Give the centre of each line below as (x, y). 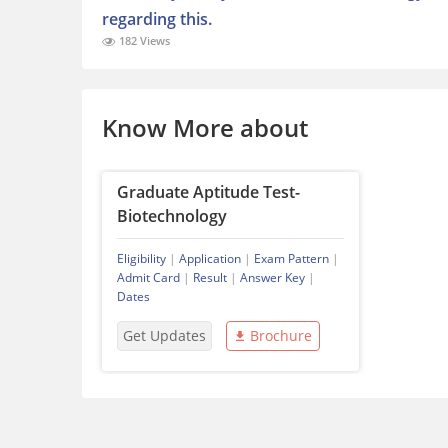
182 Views (143, 41)
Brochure (280, 336)
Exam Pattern (291, 259)
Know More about (205, 128)
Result (210, 278)
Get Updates (164, 336)
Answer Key (272, 278)
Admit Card (148, 278)
